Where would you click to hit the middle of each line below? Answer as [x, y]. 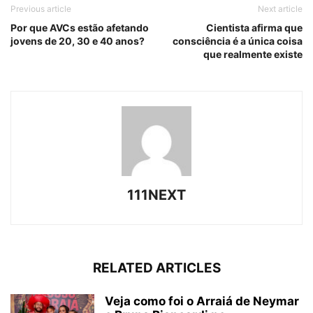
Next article [280, 9]
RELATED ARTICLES [156, 268]
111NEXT [156, 195]
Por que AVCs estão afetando [80, 28]
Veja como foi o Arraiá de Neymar [202, 301]
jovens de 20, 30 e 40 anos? [78, 41]
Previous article [41, 9]
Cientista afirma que [254, 28]
